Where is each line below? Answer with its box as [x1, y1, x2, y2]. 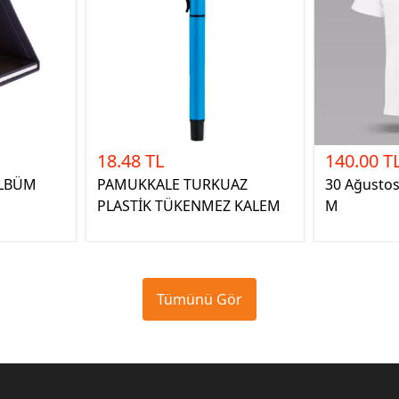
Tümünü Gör [157, 289, 242, 309]
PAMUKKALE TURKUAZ [97, 174, 248, 194]
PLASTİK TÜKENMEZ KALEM [97, 195, 281, 216]
